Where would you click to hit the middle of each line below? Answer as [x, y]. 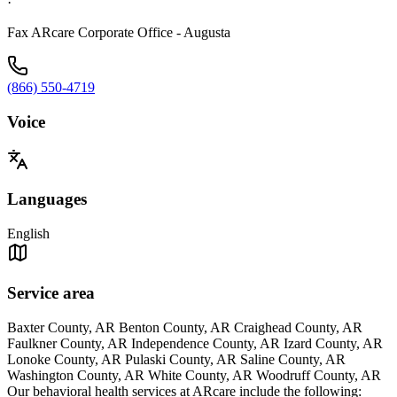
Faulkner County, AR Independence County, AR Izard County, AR [195, 343]
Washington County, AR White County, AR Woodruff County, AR [194, 375]
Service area [51, 292]
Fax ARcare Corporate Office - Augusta [119, 33]
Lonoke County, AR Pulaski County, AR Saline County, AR [176, 359]
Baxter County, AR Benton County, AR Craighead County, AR [185, 327]
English [28, 234]
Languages [47, 199]
